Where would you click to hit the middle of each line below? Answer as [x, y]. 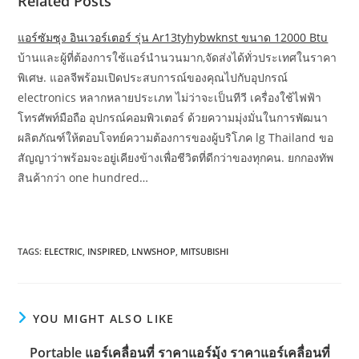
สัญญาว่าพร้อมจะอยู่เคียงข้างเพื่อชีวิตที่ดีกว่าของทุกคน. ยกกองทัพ [176, 158]
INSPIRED [107, 252]
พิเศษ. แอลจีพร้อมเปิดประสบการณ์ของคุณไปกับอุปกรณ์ [153, 78]
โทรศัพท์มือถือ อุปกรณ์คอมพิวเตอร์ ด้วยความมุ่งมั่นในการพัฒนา [173, 118]
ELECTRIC [64, 252]
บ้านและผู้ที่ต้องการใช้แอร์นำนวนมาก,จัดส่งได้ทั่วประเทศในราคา [177, 58]
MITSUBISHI [205, 252]
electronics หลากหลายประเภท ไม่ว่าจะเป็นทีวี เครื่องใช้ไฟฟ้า [170, 98]
